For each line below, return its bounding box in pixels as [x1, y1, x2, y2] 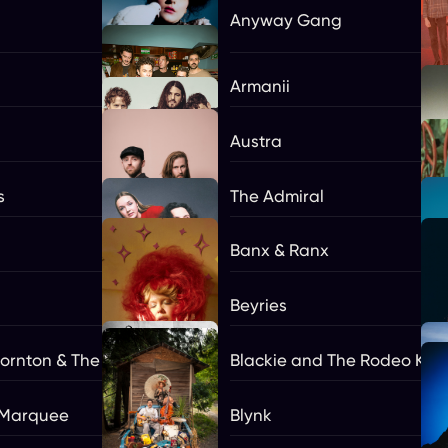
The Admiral [229, 185, 324, 206]
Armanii [229, 76, 290, 96]
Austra [229, 130, 282, 151]
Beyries [229, 295, 287, 315]
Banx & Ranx [229, 240, 329, 261]
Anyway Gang [229, 9, 342, 30]
